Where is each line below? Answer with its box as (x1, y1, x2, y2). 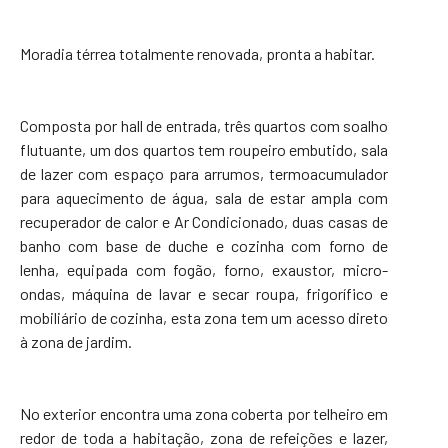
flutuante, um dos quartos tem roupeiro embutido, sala (20, 139, 388, 159)
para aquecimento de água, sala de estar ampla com (20, 187, 388, 207)
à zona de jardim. (20, 331, 132, 351)
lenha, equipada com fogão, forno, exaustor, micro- (20, 259, 388, 279)
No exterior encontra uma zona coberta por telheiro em (20, 403, 388, 423)
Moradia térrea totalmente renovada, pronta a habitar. (20, 43, 375, 63)
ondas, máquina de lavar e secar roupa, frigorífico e (20, 283, 388, 303)
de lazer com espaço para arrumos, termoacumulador (20, 163, 388, 183)
